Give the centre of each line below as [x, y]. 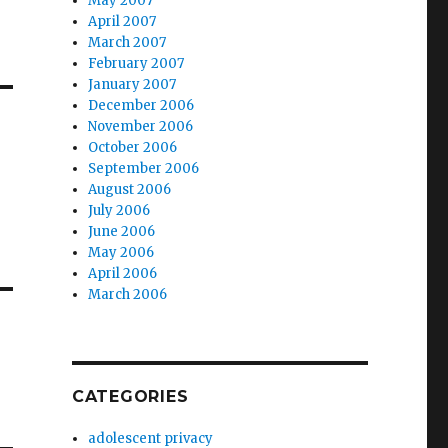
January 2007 [132, 84]
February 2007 [136, 63]
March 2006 [128, 294]
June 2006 [122, 231]
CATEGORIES [130, 396]
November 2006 [141, 126]
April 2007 [122, 21]
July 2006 [119, 210]
